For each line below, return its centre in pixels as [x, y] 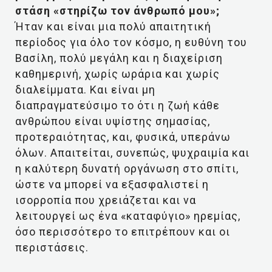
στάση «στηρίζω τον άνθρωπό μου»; [117, 11]
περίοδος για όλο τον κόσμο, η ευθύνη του [131, 42]
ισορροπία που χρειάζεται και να [106, 200]
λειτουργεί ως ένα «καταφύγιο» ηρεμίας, [128, 216]
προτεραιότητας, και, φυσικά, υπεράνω [123, 137]
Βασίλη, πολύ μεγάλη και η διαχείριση [119, 58]
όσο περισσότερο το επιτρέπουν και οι [123, 232]
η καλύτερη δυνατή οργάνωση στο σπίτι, [127, 168]
